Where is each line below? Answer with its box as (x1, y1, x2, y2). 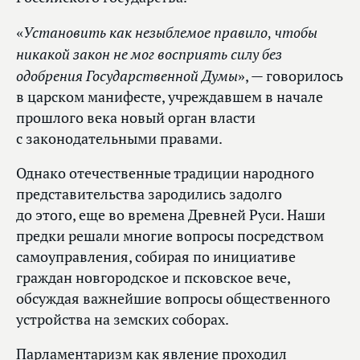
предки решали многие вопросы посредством (16, 227, 324, 246)
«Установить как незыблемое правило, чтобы (16, 22, 317, 43)
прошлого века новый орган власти (16, 108, 256, 128)
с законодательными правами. (16, 129, 223, 149)
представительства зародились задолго (16, 185, 282, 204)
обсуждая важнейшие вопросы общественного (16, 289, 330, 309)
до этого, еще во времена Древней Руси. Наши (16, 206, 325, 225)
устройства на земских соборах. (16, 310, 229, 329)
